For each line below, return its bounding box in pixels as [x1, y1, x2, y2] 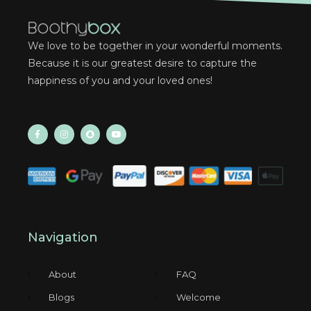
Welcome [176, 291, 221, 303]
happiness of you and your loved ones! [28, 74, 212, 87]
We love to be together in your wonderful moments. [28, 40, 283, 53]
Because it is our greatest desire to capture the [28, 57, 257, 70]
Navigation [28, 229, 98, 245]
